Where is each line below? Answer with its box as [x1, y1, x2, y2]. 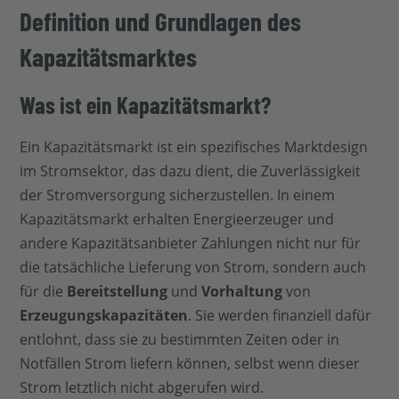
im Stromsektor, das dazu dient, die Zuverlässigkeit [20, 161, 362, 182]
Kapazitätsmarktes [20, 41, 198, 73]
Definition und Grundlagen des [20, 5, 302, 37]
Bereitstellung [67, 281, 172, 302]
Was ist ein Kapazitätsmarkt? [20, 91, 272, 119]
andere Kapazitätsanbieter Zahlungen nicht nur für [20, 233, 362, 254]
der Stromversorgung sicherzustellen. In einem [20, 185, 336, 206]
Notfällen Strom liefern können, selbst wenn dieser [20, 354, 361, 374]
